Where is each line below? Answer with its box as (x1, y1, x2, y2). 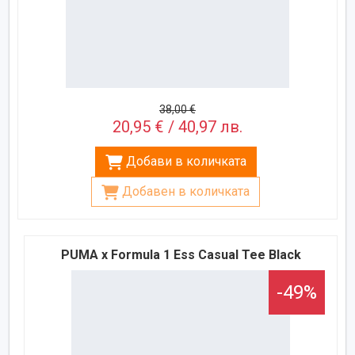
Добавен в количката (122, 184, 250, 200)
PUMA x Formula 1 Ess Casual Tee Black (60, 247, 301, 263)
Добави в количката (125, 154, 246, 170)
